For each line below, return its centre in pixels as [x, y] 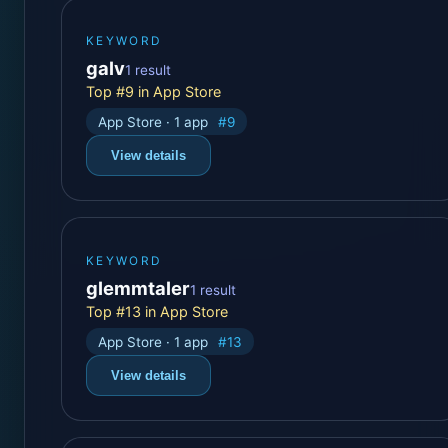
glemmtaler [138, 287]
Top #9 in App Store [153, 92]
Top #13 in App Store [157, 311]
